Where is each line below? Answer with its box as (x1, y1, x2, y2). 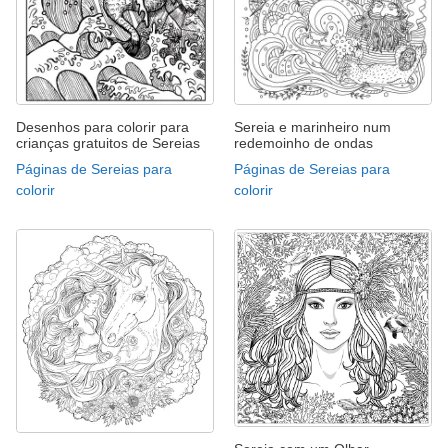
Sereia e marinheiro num (234, 118, 391, 135)
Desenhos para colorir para (16, 118, 189, 135)
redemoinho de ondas (234, 134, 373, 151)
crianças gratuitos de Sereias (16, 134, 200, 151)
